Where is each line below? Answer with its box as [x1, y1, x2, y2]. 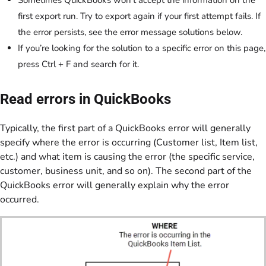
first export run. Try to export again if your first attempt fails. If [18, 9, 261, 22]
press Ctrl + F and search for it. [18, 58, 139, 70]
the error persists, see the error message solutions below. [18, 26, 242, 38]
